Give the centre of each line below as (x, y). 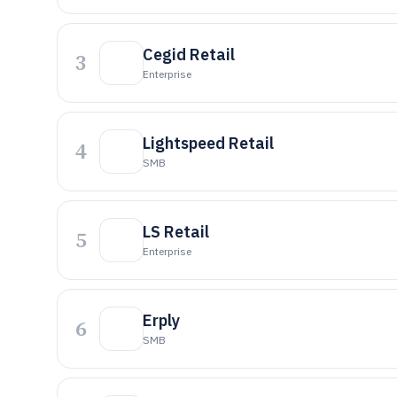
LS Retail (176, 232)
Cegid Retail (189, 54)
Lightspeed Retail (208, 143)
